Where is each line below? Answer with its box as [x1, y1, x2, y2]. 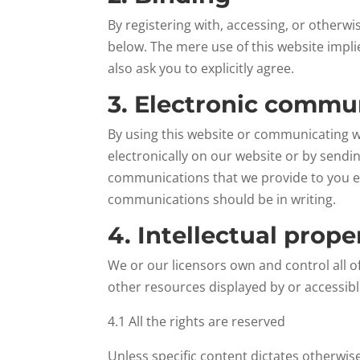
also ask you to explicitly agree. [108, 59, 295, 77]
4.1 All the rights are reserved [108, 313, 286, 330]
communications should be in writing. [108, 190, 337, 208]
